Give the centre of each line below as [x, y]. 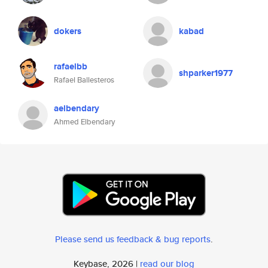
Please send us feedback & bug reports [133, 239]
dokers [68, 31]
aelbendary [77, 108]
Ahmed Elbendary [84, 122]
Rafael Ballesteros [84, 80]
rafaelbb [71, 66]
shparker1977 [206, 73]
